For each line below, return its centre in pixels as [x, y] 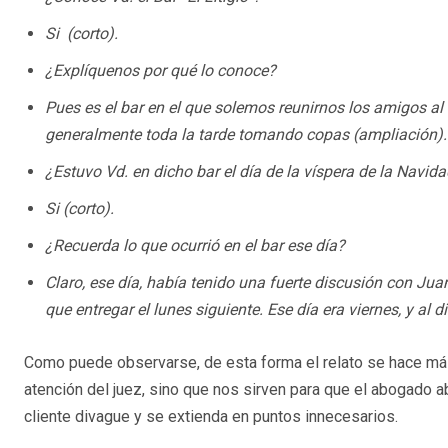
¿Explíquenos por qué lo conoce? [160, 70]
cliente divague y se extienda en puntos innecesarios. [211, 416]
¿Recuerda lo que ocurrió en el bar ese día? [195, 245]
